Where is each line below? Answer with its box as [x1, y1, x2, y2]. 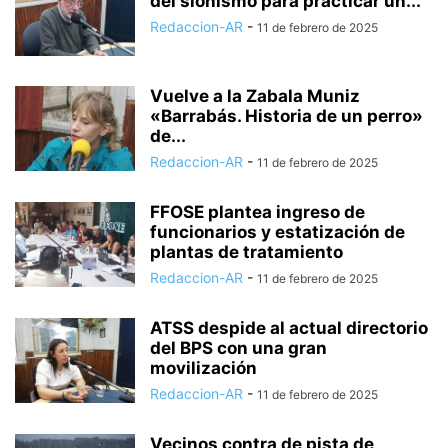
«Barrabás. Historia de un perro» [150, 106, 423, 126]
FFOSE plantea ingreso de [150, 202, 365, 222]
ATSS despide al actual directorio [150, 318, 428, 338]
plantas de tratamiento [150, 242, 343, 262]
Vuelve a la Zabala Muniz [150, 86, 360, 106]
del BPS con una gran [150, 338, 327, 358]
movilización [150, 358, 257, 378]
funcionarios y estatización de [150, 222, 405, 242]
